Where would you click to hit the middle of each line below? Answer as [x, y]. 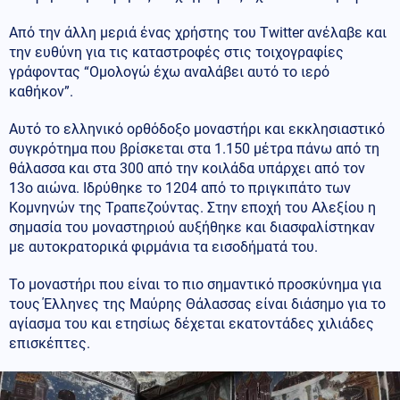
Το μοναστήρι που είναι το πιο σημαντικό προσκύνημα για [195, 284]
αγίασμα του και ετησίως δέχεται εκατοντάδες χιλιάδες [192, 323]
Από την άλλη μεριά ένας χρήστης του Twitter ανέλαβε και [198, 32]
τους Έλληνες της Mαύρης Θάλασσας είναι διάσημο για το [197, 304]
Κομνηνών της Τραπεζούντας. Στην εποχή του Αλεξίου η [192, 207]
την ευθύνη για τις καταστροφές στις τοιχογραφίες [176, 52]
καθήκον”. [41, 91]
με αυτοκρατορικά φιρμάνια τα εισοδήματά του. [163, 246]
